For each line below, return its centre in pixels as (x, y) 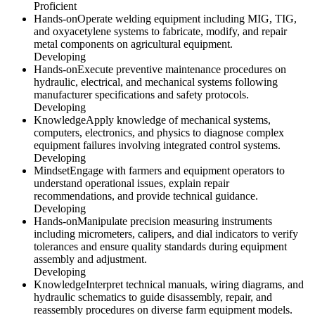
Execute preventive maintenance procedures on (182, 69)
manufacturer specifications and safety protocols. (141, 94)
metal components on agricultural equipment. (133, 44)
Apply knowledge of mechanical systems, (178, 120)
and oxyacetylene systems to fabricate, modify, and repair (160, 31)
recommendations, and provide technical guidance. (146, 195)
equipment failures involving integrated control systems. (157, 145)
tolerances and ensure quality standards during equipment (160, 246)
